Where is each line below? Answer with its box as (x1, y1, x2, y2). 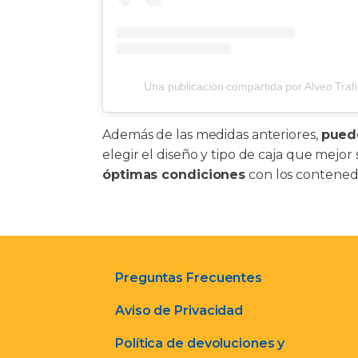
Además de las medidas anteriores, (102, 126, 321, 142)
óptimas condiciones (102, 166, 246, 182)
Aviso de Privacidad (115, 302, 244, 318)
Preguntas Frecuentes (115, 269, 262, 285)
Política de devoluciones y (115, 335, 285, 351)
